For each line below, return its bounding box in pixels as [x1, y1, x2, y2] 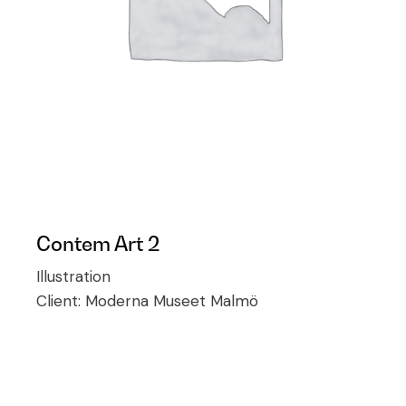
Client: [36, 290, 86, 311]
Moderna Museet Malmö [85, 290, 259, 311]
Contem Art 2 [36, 231, 160, 256]
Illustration [36, 266, 111, 286]
